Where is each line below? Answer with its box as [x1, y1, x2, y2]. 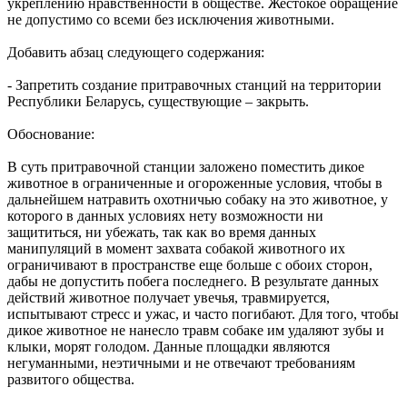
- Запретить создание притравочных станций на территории [7, 76, 382, 93]
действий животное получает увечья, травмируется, [7, 289, 330, 305]
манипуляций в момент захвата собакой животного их [7, 240, 345, 256]
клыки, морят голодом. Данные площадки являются [7, 338, 330, 354]
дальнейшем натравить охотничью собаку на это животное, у [7, 191, 388, 207]
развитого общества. [7, 371, 134, 387]
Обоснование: [7, 125, 94, 142]
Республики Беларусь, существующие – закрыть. [7, 93, 309, 109]
